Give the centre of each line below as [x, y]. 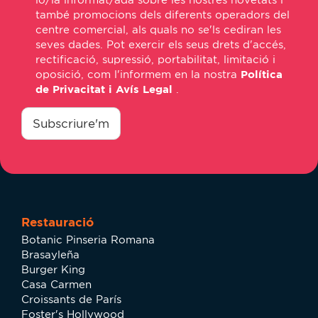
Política [262, 74]
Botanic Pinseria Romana [88, 240]
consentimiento [69, 105]
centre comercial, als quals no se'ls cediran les [158, 29]
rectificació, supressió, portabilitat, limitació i [155, 59]
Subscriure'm [71, 124]
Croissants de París [71, 299]
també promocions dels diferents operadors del [163, 15]
